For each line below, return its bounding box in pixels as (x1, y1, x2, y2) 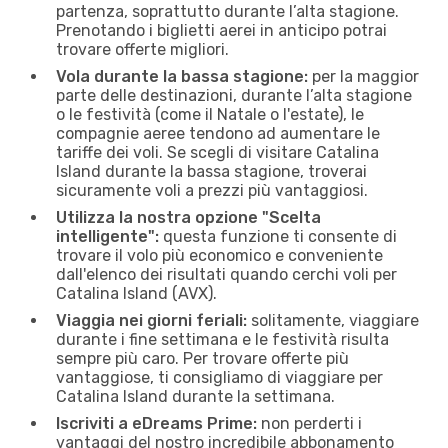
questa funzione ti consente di (159, 226, 397, 246)
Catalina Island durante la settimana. (56, 386, 335, 406)
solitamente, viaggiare (247, 310, 419, 330)
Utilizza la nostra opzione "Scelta (56, 207, 321, 227)
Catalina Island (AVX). (56, 283, 217, 303)
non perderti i (257, 413, 362, 433)
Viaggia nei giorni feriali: (56, 310, 247, 330)
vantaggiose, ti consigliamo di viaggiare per (56, 367, 383, 387)
